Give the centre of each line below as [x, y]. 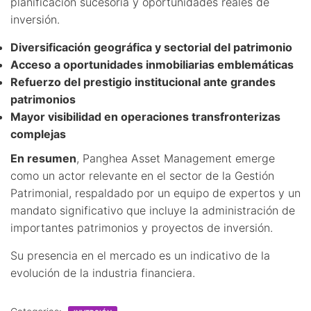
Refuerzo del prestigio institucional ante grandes [143, 82]
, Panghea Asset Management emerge [176, 158]
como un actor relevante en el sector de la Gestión [142, 175]
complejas [38, 134]
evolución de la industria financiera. [103, 272]
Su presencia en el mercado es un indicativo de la [140, 255]
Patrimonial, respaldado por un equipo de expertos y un [155, 193]
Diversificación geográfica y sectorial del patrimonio [151, 47]
